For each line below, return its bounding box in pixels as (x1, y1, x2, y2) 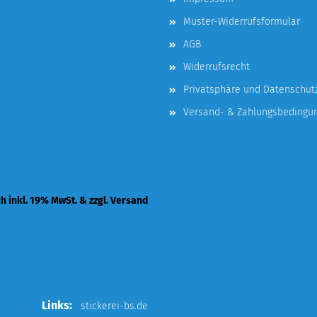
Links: (42, 299, 81, 312)
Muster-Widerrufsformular (183, 16, 300, 28)
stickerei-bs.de (81, 300, 148, 312)
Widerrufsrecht (183, 61, 250, 73)
